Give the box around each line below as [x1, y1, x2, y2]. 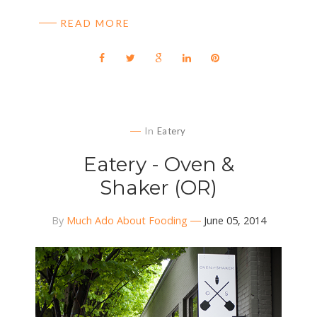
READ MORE [60, 17, 130, 30]
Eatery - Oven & [83, 152, 234, 177]
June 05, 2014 [203, 214, 266, 228]
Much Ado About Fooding [66, 214, 188, 228]
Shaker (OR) [100, 175, 217, 200]
